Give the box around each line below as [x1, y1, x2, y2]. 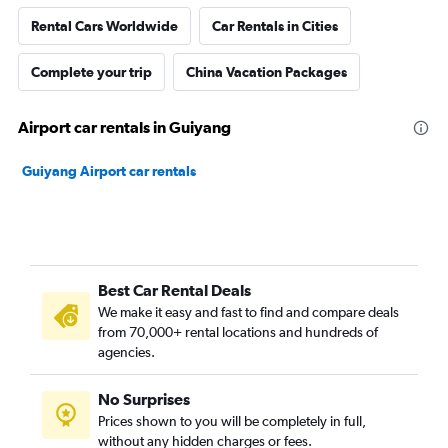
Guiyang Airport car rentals [22, 163, 196, 179]
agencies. [98, 344, 155, 360]
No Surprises [98, 390, 190, 408]
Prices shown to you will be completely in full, [98, 413, 366, 429]
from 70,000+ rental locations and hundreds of [98, 324, 378, 340]
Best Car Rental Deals [98, 281, 251, 299]
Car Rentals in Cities [212, 18, 338, 34]
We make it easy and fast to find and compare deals [98, 304, 399, 320]
